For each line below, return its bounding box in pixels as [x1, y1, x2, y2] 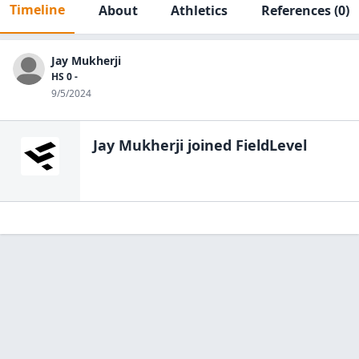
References [260, 2, 331, 19]
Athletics [171, 2, 228, 19]
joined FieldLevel [184, 135, 307, 155]
